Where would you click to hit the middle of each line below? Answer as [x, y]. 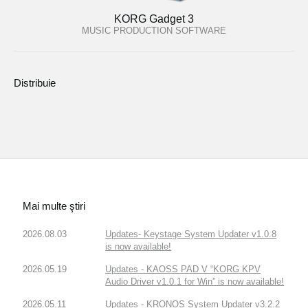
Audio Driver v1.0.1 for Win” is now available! [195, 281]
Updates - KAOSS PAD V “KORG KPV [183, 269]
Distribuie [35, 83]
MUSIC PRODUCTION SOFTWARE [154, 31]
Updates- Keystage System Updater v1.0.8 [191, 234]
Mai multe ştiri [54, 206]
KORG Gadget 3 [154, 19]
